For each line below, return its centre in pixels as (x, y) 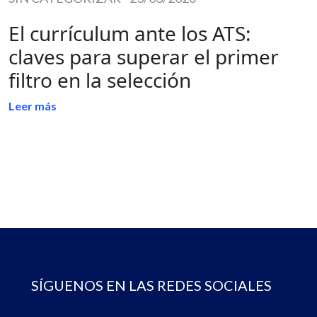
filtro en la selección (102, 80)
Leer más (33, 105)
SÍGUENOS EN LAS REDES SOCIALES (152, 285)
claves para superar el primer (144, 56)
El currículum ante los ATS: (130, 33)
